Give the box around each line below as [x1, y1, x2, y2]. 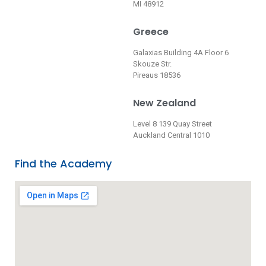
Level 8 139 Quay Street [133, 119, 212, 128]
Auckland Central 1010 [133, 130, 210, 140]
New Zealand [133, 96, 196, 110]
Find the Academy [15, 156, 112, 171]
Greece [133, 24, 169, 39]
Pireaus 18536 [133, 70, 180, 80]
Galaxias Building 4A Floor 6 [133, 47, 229, 57]
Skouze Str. [133, 59, 172, 68]
